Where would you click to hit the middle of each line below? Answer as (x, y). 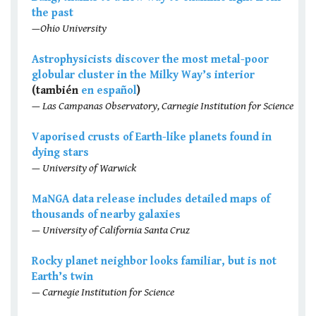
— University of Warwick (84, 169)
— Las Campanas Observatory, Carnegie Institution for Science (163, 107)
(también (56, 91)
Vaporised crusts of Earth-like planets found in (152, 138)
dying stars (60, 153)
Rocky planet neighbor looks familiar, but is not (154, 262)
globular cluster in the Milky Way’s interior (143, 75)
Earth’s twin (62, 277)
